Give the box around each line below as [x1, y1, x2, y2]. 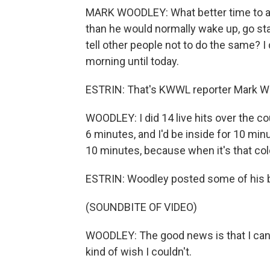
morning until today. [86, 55, 179, 67]
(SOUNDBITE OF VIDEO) [86, 201, 197, 213]
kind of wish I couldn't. [86, 245, 192, 258]
